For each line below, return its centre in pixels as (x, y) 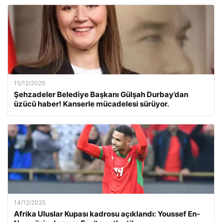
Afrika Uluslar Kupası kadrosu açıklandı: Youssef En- (107, 214)
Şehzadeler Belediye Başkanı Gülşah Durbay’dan (101, 94)
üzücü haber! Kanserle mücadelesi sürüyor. (91, 104)
